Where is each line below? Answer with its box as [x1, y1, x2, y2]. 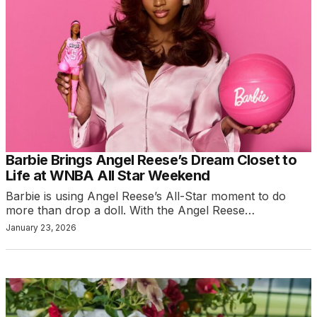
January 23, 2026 [6, 222, 76, 234]
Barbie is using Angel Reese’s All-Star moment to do [6, 189, 286, 204]
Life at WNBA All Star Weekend [6, 167, 210, 185]
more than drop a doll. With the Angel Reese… [6, 203, 255, 218]
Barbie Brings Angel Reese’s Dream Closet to [6, 151, 297, 169]
